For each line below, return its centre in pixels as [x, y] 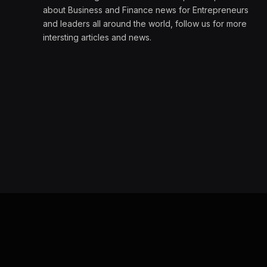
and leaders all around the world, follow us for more [145, 23]
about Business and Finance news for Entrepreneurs [146, 10]
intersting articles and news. [97, 37]
